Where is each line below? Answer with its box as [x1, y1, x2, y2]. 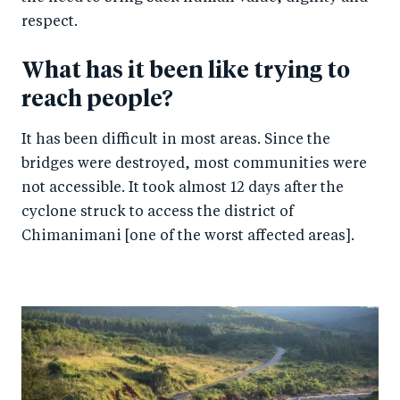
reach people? [21, 87, 173, 111]
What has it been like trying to [21, 59, 350, 82]
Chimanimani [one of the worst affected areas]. [21, 229, 354, 244]
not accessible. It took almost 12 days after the [21, 180, 344, 196]
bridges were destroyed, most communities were [21, 156, 367, 171]
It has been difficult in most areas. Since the [21, 132, 330, 147]
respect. [21, 14, 78, 29]
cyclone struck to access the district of [21, 204, 294, 220]
